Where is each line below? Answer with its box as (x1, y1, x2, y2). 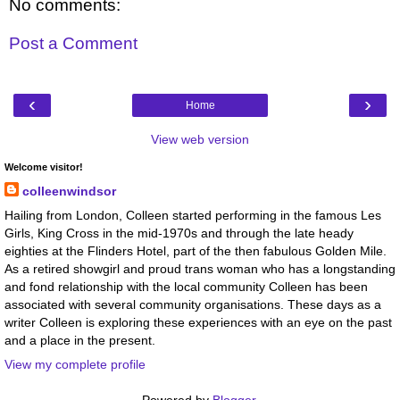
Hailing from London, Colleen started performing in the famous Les (4, 207, 381, 222)
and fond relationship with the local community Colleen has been (4, 279, 368, 294)
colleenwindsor (22, 183, 116, 198)
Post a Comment (9, 34, 137, 54)
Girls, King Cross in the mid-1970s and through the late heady (4, 225, 354, 240)
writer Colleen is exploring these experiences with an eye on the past (4, 314, 392, 329)
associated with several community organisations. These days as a (4, 296, 381, 312)
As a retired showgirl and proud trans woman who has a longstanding (4, 261, 396, 276)
